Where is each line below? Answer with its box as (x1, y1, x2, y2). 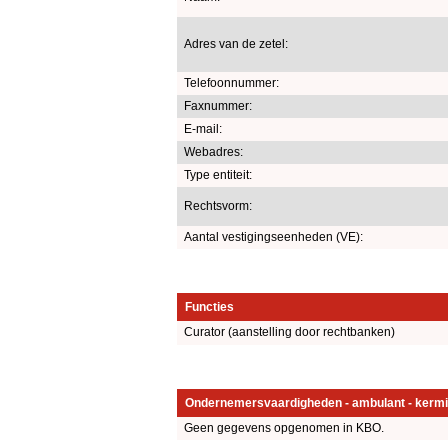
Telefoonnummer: (184, 75, 279, 90)
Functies (185, 299, 234, 314)
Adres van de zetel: (184, 36, 288, 51)
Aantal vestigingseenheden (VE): (184, 229, 363, 244)
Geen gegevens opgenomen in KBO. (184, 420, 384, 435)
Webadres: (184, 144, 243, 159)
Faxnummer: (184, 98, 252, 113)
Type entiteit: (184, 167, 252, 182)
